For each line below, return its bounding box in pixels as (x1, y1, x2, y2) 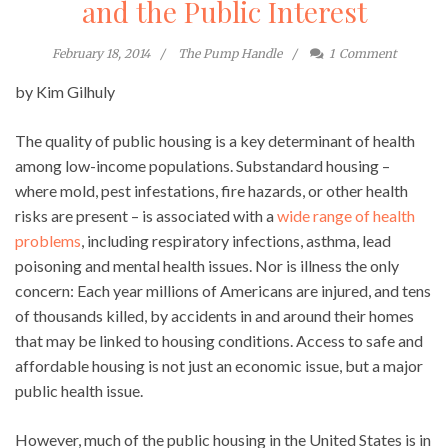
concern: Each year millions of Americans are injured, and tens (15, 280, 431, 300)
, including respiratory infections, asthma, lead (81, 230, 391, 250)
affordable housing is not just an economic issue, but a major (15, 355, 423, 375)
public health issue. (15, 380, 143, 400)
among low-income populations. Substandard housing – (15, 155, 390, 175)
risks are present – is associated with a (15, 205, 277, 225)
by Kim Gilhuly (15, 81, 115, 101)
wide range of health (277, 205, 415, 225)
